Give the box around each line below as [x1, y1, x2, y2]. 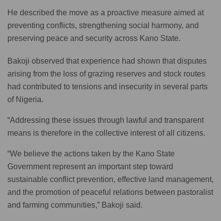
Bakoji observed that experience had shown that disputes [7, 56, 207, 65]
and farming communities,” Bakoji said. [7, 200, 143, 209]
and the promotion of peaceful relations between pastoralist [7, 187, 213, 196]
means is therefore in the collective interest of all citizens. [7, 128, 205, 137]
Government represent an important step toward [7, 162, 173, 171]
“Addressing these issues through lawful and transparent [7, 115, 204, 124]
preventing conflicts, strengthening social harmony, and [7, 21, 199, 30]
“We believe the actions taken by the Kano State [7, 149, 175, 158]
